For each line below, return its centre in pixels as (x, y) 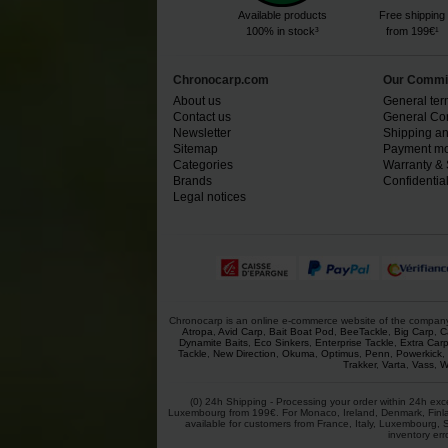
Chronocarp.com (221, 80)
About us (197, 101)
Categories (203, 165)
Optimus (339, 353)
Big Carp (413, 331)
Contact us (202, 117)
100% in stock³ (282, 31)
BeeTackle (363, 331)
